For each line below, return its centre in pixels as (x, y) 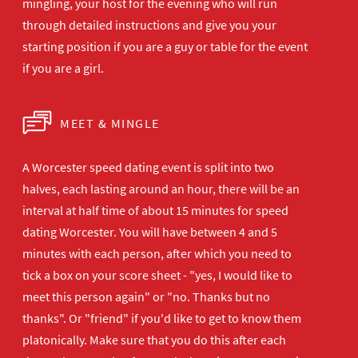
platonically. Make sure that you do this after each (154, 340)
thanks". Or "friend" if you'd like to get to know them (162, 318)
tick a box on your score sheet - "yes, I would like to (157, 275)
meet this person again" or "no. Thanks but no (146, 296)
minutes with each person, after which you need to (157, 253)
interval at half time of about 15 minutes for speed (155, 210)
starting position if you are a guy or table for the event (165, 46)
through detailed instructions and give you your (149, 25)
